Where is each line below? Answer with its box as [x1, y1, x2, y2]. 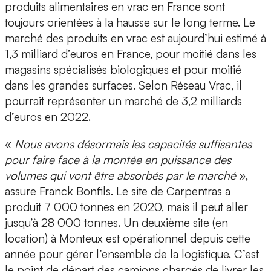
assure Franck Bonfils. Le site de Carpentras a [5, 184, 230, 199]
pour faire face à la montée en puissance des [5, 152, 231, 168]
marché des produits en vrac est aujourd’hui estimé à [5, 31, 266, 46]
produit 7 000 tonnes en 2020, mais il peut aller [5, 200, 248, 215]
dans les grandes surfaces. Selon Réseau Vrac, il [5, 78, 242, 93]
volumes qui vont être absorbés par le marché [5, 168, 239, 183]
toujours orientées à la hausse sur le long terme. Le [5, 15, 255, 30]
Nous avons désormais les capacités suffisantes [15, 137, 252, 152]
